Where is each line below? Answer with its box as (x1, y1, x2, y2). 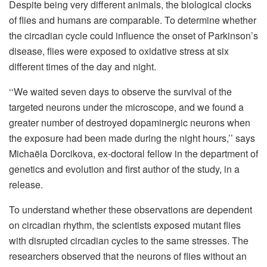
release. (9, 178, 43, 192)
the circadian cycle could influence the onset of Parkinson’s (9, 29, 258, 43)
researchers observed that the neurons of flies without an (9, 249, 247, 263)
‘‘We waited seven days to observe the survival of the (9, 85, 232, 99)
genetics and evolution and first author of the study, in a (9, 162, 240, 176)
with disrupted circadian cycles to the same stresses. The (9, 234, 249, 248)
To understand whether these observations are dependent (9, 203, 252, 217)
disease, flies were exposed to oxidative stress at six (9, 44, 229, 58)
